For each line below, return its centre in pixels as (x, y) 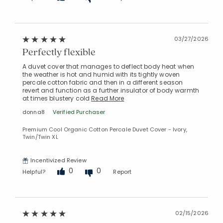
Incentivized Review (58, 161)
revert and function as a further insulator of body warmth (111, 91)
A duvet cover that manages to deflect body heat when (109, 67)
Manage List (105, 44)
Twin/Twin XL (40, 137)
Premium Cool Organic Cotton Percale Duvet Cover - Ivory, (105, 130)
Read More (108, 99)
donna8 (34, 112)
